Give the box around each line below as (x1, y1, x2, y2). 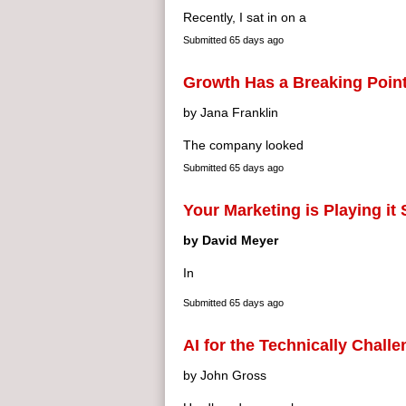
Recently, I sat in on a (183, 10, 306, 24)
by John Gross (183, 368, 266, 382)
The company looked (183, 138, 304, 152)
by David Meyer (183, 233, 278, 247)
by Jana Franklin (183, 105, 278, 120)
